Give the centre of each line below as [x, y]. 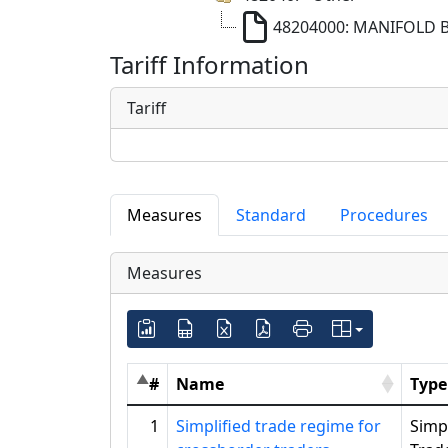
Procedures [384, 215]
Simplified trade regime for [278, 426]
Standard [271, 215]
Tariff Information [209, 64]
